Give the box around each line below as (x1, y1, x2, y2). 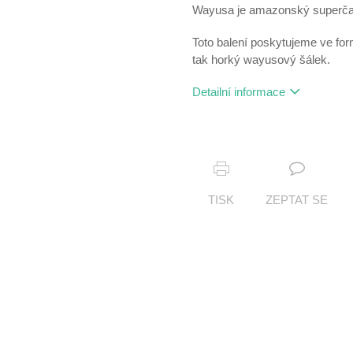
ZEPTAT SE (266, 193, 328, 207)
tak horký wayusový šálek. (192, 53, 330, 67)
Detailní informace (192, 85, 285, 99)
